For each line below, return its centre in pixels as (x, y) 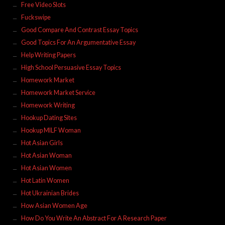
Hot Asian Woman (46, 155)
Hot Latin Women (45, 180)
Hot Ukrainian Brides (50, 193)
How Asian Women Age (54, 205)
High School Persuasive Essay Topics (71, 67)
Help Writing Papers (48, 55)
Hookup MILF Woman (51, 130)
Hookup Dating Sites (49, 118)
